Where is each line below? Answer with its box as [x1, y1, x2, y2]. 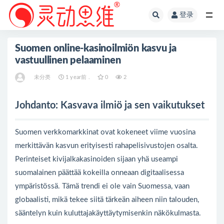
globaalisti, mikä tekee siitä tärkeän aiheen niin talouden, [15, 196, 199, 203]
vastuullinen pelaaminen [15, 55, 121, 65]
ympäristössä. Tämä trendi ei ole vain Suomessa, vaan [15, 182, 189, 190]
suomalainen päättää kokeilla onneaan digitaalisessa [15, 169, 184, 176]
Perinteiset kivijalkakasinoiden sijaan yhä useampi [15, 155, 178, 163]
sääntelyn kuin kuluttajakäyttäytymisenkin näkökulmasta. [15, 209, 201, 217]
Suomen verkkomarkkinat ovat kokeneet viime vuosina [15, 128, 195, 136]
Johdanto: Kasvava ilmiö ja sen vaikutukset [15, 100, 204, 110]
